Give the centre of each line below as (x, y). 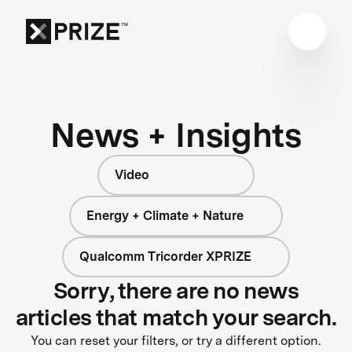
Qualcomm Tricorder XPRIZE (165, 256)
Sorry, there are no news (176, 290)
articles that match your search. (176, 317)
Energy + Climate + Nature (165, 215)
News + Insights (176, 134)
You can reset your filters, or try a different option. (176, 340)
